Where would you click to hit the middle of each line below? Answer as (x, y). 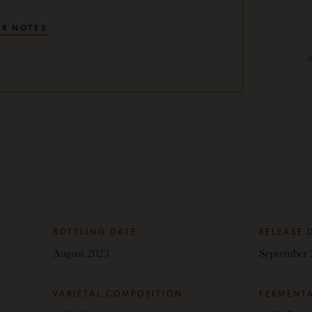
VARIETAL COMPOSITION (118, 295)
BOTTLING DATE (95, 233)
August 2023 (81, 253)
